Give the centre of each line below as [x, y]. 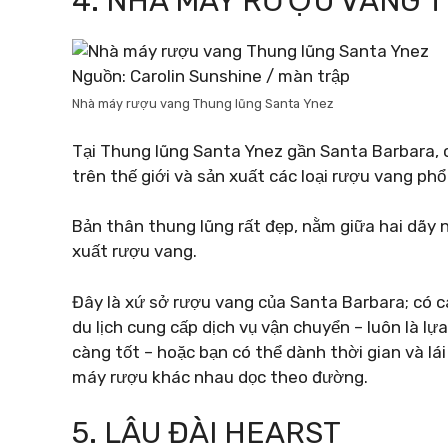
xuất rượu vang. [134, 251]
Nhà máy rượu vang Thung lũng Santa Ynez [202, 103]
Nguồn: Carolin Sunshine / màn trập [211, 76]
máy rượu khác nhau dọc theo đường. [220, 376]
